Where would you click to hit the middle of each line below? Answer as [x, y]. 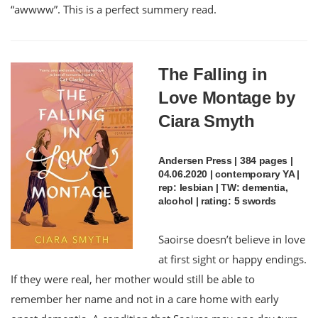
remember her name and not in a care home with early [145, 298]
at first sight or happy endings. [232, 259]
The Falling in [213, 74]
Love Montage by [227, 97]
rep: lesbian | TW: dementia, [223, 187]
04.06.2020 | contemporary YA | [229, 174]
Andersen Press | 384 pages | [226, 160]
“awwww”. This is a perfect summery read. [114, 9]
